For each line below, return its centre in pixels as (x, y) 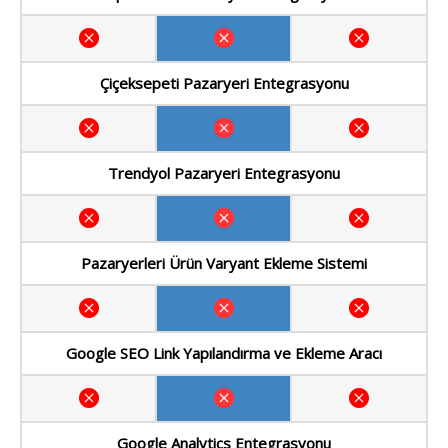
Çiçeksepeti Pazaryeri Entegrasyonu (224, 83)
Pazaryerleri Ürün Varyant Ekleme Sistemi (224, 263)
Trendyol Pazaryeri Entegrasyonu (224, 173)
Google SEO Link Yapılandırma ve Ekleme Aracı (224, 353)
